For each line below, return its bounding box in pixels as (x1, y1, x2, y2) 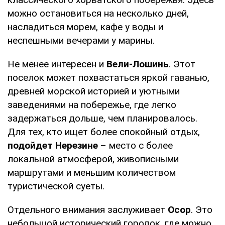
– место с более (98, 140, 173, 152)
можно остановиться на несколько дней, (8, 8, 189, 20)
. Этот (169, 58, 195, 70)
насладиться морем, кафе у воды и (8, 21, 163, 33)
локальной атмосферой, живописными (8, 153, 179, 165)
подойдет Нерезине (8, 140, 98, 152)
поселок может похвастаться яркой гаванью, (8, 72, 209, 84)
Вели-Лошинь (106, 58, 169, 70)
